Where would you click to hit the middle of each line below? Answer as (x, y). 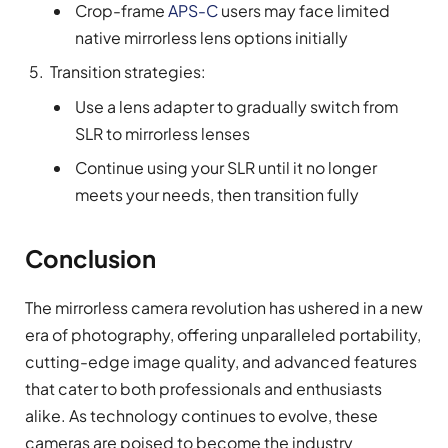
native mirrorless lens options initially (211, 37)
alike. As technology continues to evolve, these (201, 415)
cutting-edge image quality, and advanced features (221, 361)
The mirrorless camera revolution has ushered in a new (224, 307)
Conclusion (90, 257)
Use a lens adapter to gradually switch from (236, 107)
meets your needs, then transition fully (217, 195)
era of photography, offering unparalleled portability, (223, 334)
